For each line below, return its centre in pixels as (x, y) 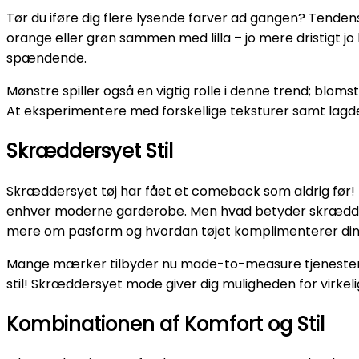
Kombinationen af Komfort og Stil (165, 324)
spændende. (46, 58)
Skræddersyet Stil (90, 151)
